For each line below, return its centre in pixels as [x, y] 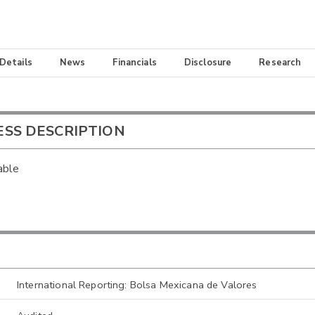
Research [280, 63]
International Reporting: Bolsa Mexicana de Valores [137, 284]
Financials [135, 63]
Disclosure [208, 63]
